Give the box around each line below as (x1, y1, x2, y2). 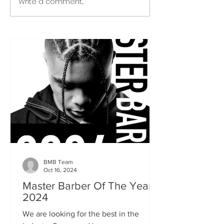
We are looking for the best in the (22, 209, 139, 218)
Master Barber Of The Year (22, 179, 152, 191)
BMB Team (43, 158, 73, 165)
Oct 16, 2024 (43, 166, 77, 174)
